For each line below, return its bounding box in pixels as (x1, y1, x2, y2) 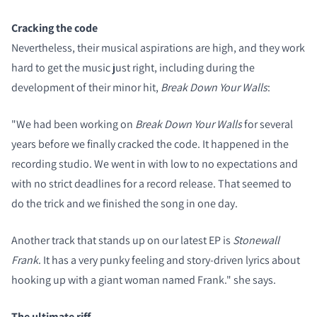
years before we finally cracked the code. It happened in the (11, 136, 289, 151)
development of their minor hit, (11, 79, 161, 95)
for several (242, 116, 293, 132)
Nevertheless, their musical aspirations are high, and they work (11, 40, 305, 55)
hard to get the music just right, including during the (11, 59, 255, 75)
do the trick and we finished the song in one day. (11, 195, 238, 211)
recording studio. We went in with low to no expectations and (11, 156, 298, 171)
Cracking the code (11, 20, 98, 35)
